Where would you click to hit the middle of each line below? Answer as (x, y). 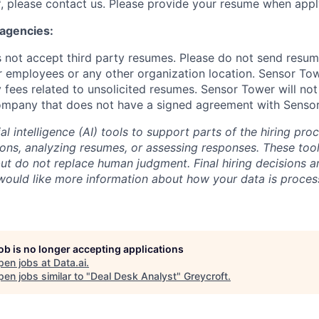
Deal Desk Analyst (134, 276)
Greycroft (206, 276)
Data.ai (70, 262)
